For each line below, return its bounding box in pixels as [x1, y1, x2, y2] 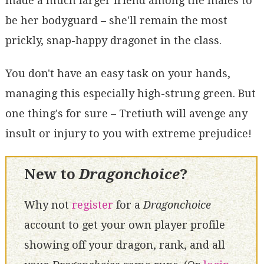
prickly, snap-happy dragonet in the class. [5, 34, 222, 47]
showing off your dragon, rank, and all [24, 239, 225, 252]
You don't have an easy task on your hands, [5, 67, 230, 80]
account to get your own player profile [24, 219, 225, 232]
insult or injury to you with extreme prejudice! [5, 127, 252, 140]
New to [24, 166, 79, 183]
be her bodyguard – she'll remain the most [5, 14, 227, 27]
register [71, 199, 113, 212]
